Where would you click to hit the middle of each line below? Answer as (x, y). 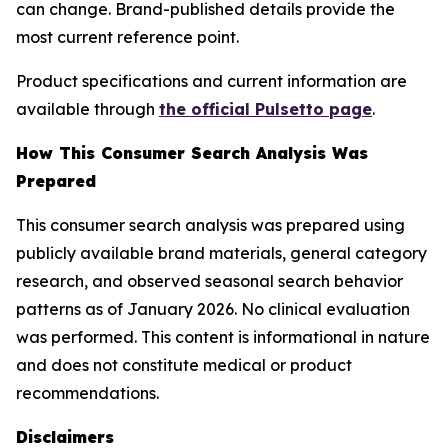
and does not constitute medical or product (184, 365)
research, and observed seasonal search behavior (209, 281)
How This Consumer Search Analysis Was (192, 153)
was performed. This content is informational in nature (223, 337)
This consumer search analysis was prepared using (210, 225)
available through (87, 109)
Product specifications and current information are (211, 81)
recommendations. (87, 393)
